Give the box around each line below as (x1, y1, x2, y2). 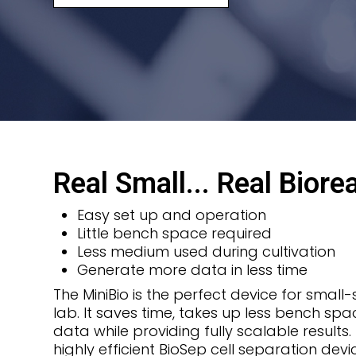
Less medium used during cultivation (77, 242, 336, 262)
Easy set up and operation (77, 205, 267, 226)
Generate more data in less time (77, 260, 308, 281)
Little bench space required (77, 223, 273, 244)
